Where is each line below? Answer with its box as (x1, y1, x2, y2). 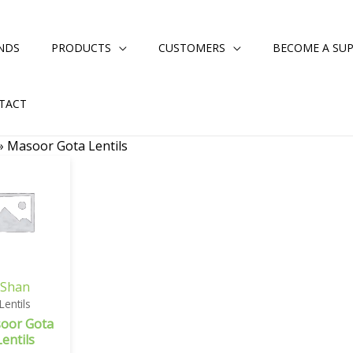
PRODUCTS (51, 40, 111, 55)
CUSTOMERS (158, 40, 225, 55)
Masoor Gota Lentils (7, 137, 128, 154)
